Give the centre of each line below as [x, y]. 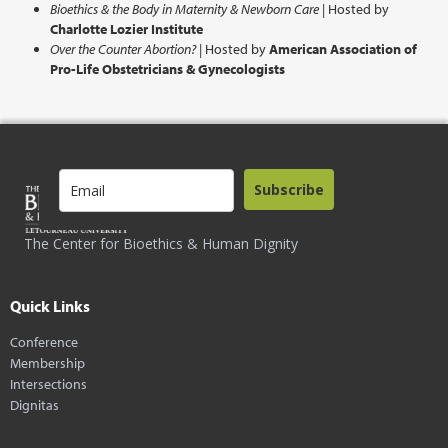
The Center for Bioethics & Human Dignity [161, 243]
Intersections [48, 383]
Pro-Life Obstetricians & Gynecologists [167, 68]
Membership [47, 362]
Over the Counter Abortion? [123, 48]
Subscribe [289, 189]
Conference [44, 341]
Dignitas [34, 404]
